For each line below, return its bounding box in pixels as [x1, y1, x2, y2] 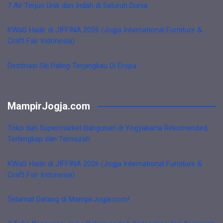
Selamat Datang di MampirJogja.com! [7, 195, 129, 204]
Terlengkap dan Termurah [7, 134, 90, 143]
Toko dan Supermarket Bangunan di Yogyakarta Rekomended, [7, 123, 209, 132]
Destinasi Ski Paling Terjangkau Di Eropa [7, 61, 136, 70]
